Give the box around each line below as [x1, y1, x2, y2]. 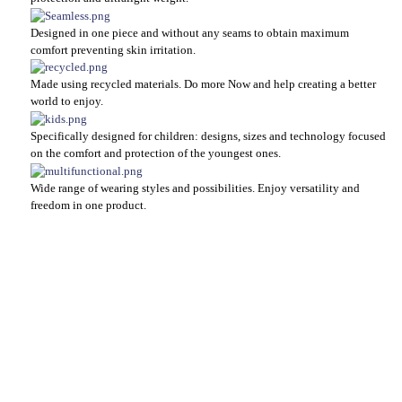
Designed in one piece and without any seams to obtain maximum [31, 26, 349, 39]
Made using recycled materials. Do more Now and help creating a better [31, 78, 376, 92]
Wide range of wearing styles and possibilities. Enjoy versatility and [31, 181, 360, 195]
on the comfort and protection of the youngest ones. [31, 147, 281, 161]
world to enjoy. [31, 95, 103, 109]
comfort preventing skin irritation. [31, 43, 196, 57]
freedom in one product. [31, 198, 146, 212]
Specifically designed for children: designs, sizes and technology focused [31, 130, 386, 144]
